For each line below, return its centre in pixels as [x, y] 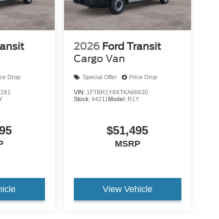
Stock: [82, 99]
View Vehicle [127, 189]
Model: [118, 99]
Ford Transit [131, 46]
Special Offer [99, 77]
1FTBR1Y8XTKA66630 [117, 92]
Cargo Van [99, 58]
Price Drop [143, 77]
